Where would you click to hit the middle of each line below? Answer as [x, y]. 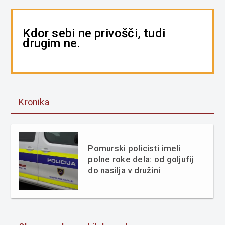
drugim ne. [52, 43]
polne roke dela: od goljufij [141, 159]
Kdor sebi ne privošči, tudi [94, 33]
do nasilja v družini [124, 170]
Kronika [34, 102]
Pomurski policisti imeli [134, 148]
